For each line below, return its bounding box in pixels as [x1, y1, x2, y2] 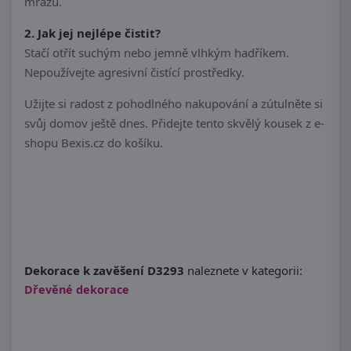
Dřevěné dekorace [24, 282, 129, 298]
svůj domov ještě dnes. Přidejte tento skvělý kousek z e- [24, 115, 324, 132]
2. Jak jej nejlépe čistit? [24, 25, 161, 42]
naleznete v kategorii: [184, 262, 302, 279]
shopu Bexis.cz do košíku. [24, 135, 163, 151]
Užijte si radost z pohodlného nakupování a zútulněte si [24, 96, 323, 112]
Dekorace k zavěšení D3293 [24, 262, 184, 279]
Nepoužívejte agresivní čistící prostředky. [24, 64, 244, 81]
